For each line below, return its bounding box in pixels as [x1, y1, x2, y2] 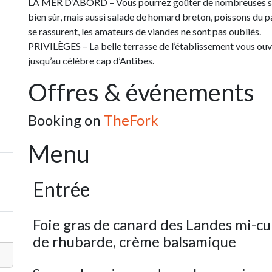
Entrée [33, 177, 90, 202]
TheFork [104, 111, 158, 129]
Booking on [28, 111, 104, 129]
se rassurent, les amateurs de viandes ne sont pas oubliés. [28, 25, 261, 38]
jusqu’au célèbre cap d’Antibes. [28, 55, 154, 67]
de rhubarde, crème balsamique [33, 233, 236, 251]
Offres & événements [28, 78, 254, 107]
